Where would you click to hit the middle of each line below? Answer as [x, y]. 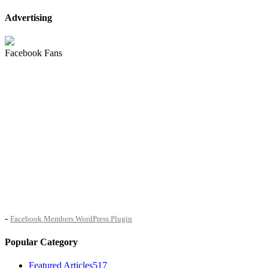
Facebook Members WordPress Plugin [71, 219]
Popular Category [41, 242]
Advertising [28, 18]
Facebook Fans [33, 53]
